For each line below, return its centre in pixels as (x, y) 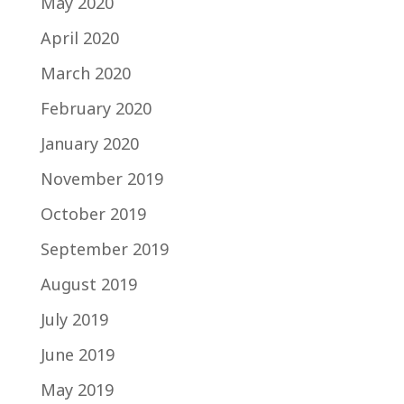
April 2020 (79, 37)
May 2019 (77, 389)
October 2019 (93, 213)
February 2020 (96, 108)
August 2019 (88, 284)
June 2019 (77, 354)
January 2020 (89, 143)
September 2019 (104, 248)
